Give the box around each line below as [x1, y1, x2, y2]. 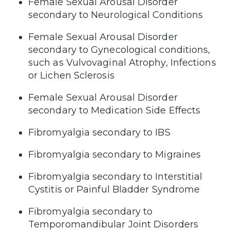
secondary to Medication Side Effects [28, 104, 201, 116]
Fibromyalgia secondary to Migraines [28, 148, 201, 160]
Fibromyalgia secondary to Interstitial [28, 170, 203, 182]
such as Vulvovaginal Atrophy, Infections [28, 56, 216, 68]
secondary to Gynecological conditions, [28, 44, 210, 55]
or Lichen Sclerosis [28, 69, 114, 81]
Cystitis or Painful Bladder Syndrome [28, 183, 200, 195]
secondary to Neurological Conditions [28, 9, 203, 21]
